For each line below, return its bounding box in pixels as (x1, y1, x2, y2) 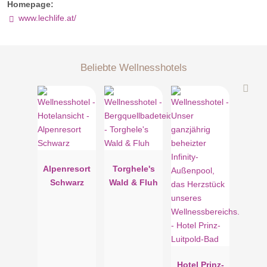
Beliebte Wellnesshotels (80, 61, 187, 74)
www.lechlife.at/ (18, 13, 76, 23)
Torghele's (112, 163, 155, 173)
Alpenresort (43, 163, 91, 173)
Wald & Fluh (109, 177, 158, 187)
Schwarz (49, 177, 84, 187)
